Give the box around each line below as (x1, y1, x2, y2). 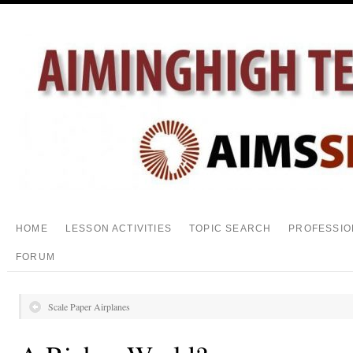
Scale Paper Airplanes (48, 300, 130, 313)
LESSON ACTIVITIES (65, 223, 172, 234)
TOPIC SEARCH (189, 223, 272, 234)
